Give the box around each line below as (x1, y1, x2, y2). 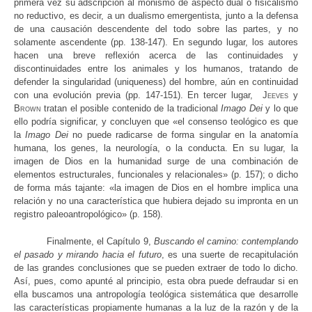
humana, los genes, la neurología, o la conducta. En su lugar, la (14, 143, 298, 154)
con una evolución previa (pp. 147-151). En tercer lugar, (14, 90, 263, 101)
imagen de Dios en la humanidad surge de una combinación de (14, 156, 298, 167)
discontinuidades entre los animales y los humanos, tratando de (14, 63, 298, 75)
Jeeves (263, 90, 289, 101)
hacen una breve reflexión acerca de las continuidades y (14, 50, 298, 61)
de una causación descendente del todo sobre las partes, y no (14, 24, 298, 35)
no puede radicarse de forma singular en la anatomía (68, 130, 299, 141)
